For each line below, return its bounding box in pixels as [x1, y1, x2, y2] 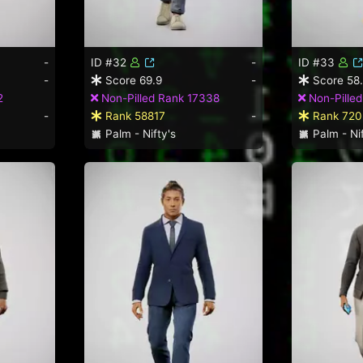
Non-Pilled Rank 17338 [98, 91, 220, 105]
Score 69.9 [102, 73, 162, 87]
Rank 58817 [102, 109, 165, 122]
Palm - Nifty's [101, 126, 176, 140]
